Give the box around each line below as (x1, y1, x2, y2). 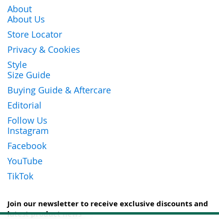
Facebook (7, 139, 46, 152)
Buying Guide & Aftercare (7, 84, 111, 96)
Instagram (7, 124, 49, 136)
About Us (7, 13, 45, 25)
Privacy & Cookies (7, 43, 80, 55)
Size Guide (7, 68, 50, 81)
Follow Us (7, 114, 47, 126)
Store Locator (7, 28, 62, 40)
